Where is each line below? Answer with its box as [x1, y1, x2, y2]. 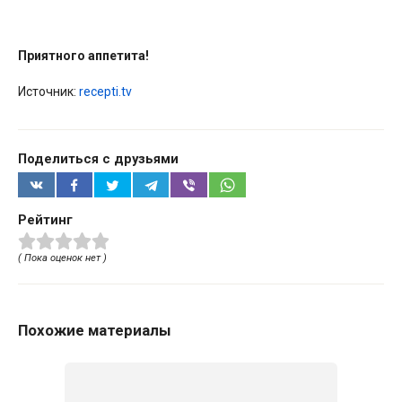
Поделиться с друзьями [18, 151, 179, 168]
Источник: [18, 83, 79, 99]
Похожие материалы [18, 321, 171, 340]
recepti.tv [79, 83, 132, 99]
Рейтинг [18, 211, 73, 228]
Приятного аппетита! [18, 48, 149, 63]
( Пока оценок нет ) [18, 252, 107, 265]
